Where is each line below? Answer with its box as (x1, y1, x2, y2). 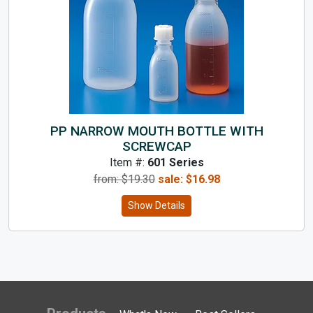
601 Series (147, 155, 204, 169)
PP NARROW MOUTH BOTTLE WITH (50, 122, 263, 139)
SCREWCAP (122, 138, 191, 154)
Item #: (109, 155, 147, 169)
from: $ (93, 172, 128, 186)
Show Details (128, 199, 185, 211)
